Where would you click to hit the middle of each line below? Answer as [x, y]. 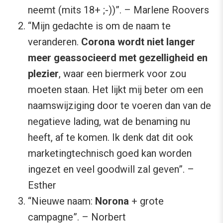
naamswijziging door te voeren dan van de [119, 105]
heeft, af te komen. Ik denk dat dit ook [111, 137]
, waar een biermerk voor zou [122, 73]
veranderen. [55, 42]
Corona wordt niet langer [138, 42]
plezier [43, 73]
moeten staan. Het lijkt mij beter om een [115, 89]
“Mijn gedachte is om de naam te [99, 26]
